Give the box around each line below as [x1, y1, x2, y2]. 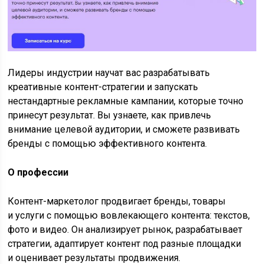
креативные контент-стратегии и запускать [8, 81, 199, 93]
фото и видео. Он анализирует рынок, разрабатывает [8, 224, 243, 236]
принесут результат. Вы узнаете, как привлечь [8, 110, 212, 121]
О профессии [8, 167, 69, 179]
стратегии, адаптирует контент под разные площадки [8, 238, 242, 250]
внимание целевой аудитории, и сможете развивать [8, 124, 240, 136]
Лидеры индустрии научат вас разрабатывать [8, 67, 210, 79]
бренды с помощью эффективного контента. [8, 138, 207, 150]
